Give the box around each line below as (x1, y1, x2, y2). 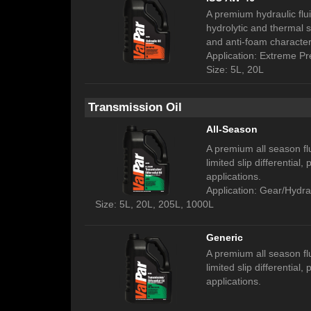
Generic (206, 232, 243, 244)
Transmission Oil (88, 101, 182, 115)
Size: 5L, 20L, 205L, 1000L (95, 199, 214, 210)
